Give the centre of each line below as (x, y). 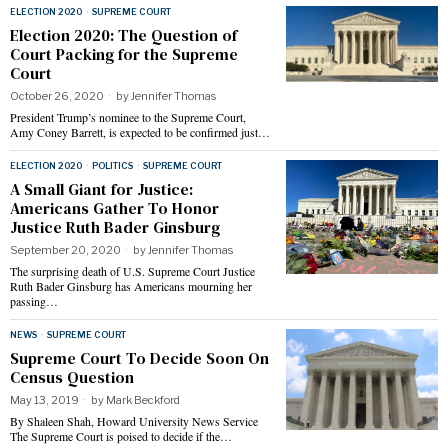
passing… (34, 300)
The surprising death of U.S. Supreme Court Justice (132, 270)
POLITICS (112, 165)
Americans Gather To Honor (114, 207)
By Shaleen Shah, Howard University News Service (134, 420)
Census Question (72, 376)
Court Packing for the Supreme (124, 53)
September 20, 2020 (65, 249)
